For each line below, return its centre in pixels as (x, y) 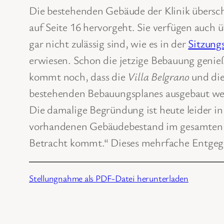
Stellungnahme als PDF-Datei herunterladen (109, 178)
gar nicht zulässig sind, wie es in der (109, 43)
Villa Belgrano (158, 76)
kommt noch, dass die (78, 76)
